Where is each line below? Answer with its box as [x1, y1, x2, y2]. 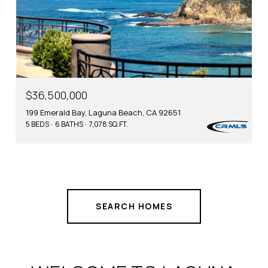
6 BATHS [55, 118, 83, 129]
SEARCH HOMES [96, 200, 172, 212]
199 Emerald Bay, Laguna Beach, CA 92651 [26, 106, 181, 118]
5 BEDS [26, 118, 49, 129]
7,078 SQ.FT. [89, 118, 128, 129]
